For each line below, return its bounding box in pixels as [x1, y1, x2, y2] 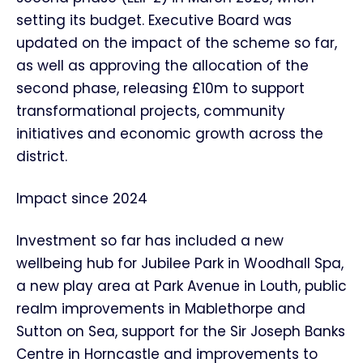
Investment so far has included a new [16, 231, 284, 250]
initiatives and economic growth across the [16, 124, 323, 143]
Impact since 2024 [16, 189, 147, 208]
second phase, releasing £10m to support [16, 79, 305, 98]
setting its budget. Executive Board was [16, 11, 292, 30]
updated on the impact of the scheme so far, [16, 33, 337, 53]
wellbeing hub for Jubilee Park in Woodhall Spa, [16, 254, 344, 273]
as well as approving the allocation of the [16, 56, 309, 75]
